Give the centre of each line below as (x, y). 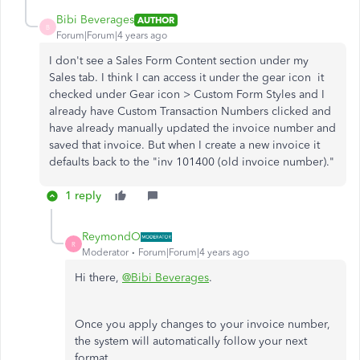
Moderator (105, 252)
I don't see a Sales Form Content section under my (179, 61)
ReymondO (111, 237)
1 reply (83, 196)
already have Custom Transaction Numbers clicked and (190, 111)
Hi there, (98, 278)
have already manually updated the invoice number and (192, 128)
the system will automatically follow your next (191, 341)
